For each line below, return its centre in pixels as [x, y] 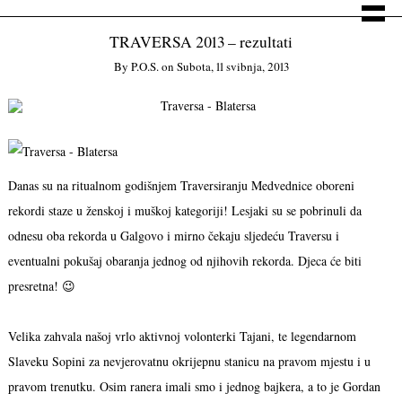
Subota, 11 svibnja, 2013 [232, 67]
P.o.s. [144, 67]
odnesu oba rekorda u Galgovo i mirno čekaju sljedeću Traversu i [173, 236]
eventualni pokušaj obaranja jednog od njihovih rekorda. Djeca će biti [184, 261]
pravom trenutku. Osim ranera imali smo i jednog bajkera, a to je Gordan [194, 387]
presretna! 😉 [41, 286]
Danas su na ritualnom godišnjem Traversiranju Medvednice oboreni [181, 186]
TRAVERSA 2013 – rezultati [201, 42]
